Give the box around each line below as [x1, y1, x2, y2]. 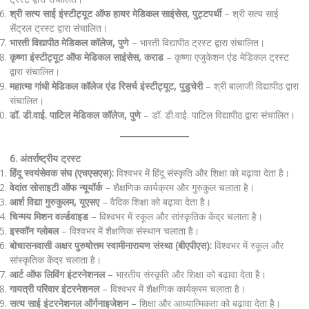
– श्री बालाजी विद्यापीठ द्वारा [202, 79, 299, 92]
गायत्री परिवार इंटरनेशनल [9, 282, 99, 296]
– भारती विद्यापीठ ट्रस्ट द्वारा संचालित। [128, 35, 265, 49]
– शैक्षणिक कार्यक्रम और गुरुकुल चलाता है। [101, 181, 255, 195]
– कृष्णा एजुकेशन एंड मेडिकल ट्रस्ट [163, 50, 289, 63]
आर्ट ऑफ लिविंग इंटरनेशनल [9, 268, 105, 281]
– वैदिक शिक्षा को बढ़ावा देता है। [99, 195, 211, 209]
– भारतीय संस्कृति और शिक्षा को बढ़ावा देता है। [104, 268, 266, 281]
